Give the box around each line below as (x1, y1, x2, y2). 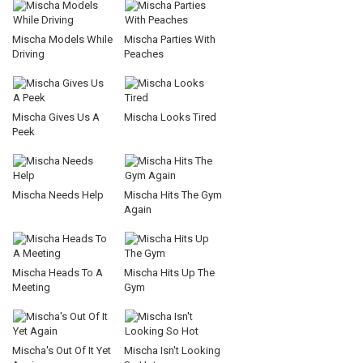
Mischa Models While (12, 33, 113, 45)
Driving (12, 48, 45, 60)
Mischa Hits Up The (124, 267, 215, 279)
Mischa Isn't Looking (124, 344, 220, 357)
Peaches (124, 48, 164, 60)
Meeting (12, 281, 50, 293)
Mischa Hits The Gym (124, 189, 222, 201)
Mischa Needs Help (12, 189, 104, 201)
